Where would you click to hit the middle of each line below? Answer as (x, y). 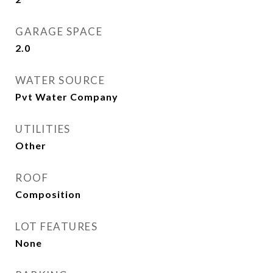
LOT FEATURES (56, 226)
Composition (48, 194)
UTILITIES (43, 129)
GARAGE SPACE (59, 31)
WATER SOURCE (60, 80)
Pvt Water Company (67, 97)
